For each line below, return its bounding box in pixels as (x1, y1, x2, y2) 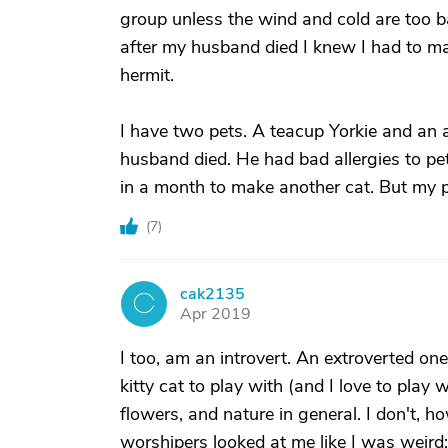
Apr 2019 (180, 303, 251, 325)
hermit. (120, 63, 174, 87)
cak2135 (180, 283, 245, 305)
